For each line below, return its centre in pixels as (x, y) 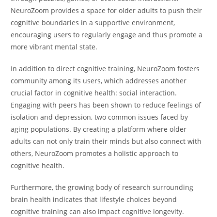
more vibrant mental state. (54, 47)
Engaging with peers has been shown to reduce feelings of (106, 105)
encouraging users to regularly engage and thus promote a (107, 35)
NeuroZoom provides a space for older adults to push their (107, 11)
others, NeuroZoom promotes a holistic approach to (95, 154)
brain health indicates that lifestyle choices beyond (94, 200)
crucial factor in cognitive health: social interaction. (94, 93)
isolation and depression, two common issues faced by (100, 117)
